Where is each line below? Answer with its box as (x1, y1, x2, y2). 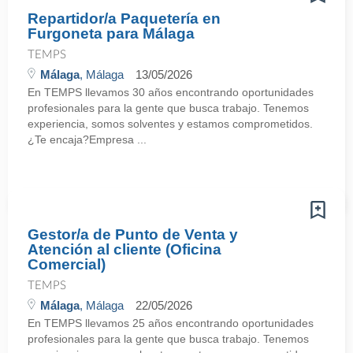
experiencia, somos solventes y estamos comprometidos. (28, 117, 313, 130)
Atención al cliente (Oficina (28, 241, 221, 258)
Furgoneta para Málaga (28, 25, 195, 42)
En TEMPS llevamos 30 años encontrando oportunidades (28, 86, 314, 98)
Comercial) (28, 256, 106, 273)
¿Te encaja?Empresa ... (28, 133, 147, 146)
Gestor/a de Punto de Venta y (28, 226, 238, 243)
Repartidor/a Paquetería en (28, 10, 221, 27)
